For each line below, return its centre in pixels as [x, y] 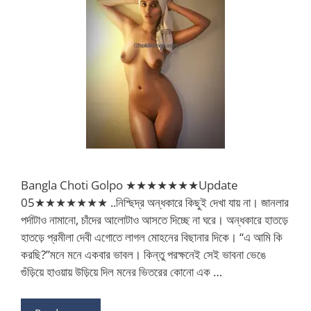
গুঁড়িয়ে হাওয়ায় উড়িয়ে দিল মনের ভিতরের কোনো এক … [121, 272]
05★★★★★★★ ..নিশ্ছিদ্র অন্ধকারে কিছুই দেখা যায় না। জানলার [155, 203]
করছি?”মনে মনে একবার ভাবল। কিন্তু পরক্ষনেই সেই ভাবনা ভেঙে [143, 255]
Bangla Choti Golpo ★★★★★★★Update [129, 185]
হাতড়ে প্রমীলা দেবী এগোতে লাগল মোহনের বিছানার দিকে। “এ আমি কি [152, 237]
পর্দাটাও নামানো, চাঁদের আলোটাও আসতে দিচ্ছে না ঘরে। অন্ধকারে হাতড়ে [154, 220]
